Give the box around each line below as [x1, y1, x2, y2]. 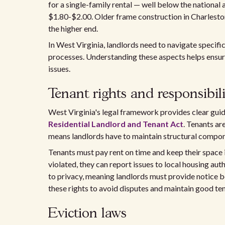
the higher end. [48, 24, 98, 33]
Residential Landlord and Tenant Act [48, 119, 183, 129]
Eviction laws [48, 207, 127, 220]
